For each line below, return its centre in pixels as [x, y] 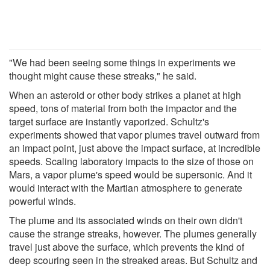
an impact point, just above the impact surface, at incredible [135, 148]
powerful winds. [42, 201]
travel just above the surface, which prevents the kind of [127, 246]
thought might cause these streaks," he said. [103, 75]
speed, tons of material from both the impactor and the [123, 108]
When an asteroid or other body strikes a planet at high [125, 95]
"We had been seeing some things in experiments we [122, 62]
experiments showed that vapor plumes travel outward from [134, 134]
